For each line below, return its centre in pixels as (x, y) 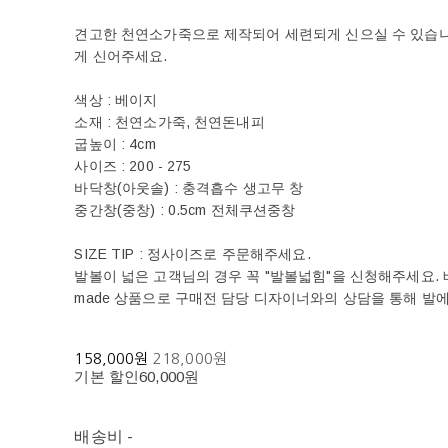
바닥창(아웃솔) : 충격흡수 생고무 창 (189, 188)
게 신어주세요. (121, 56)
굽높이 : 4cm (115, 144)
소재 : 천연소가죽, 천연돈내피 (169, 122)
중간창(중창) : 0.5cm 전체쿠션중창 (185, 210)
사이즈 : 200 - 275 (133, 166)
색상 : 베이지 (116, 100)
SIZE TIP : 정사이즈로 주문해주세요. (192, 254)
